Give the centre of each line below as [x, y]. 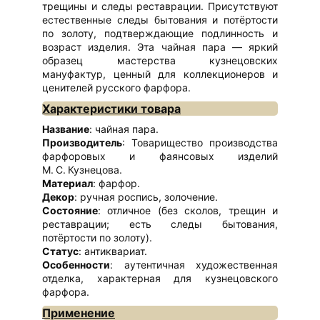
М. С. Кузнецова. [82, 170]
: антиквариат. [113, 251]
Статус [60, 251]
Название [66, 129]
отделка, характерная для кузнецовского [160, 279]
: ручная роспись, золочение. [146, 197]
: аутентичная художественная [194, 265]
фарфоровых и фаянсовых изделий [160, 156]
